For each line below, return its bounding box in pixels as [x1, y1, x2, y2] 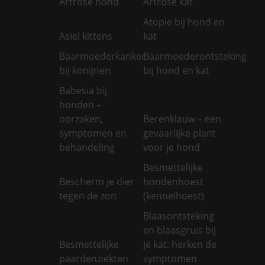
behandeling [59, 140, 115, 154]
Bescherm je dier [59, 174, 134, 188]
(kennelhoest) [143, 189, 205, 202]
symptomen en [59, 126, 127, 140]
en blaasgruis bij [143, 223, 216, 237]
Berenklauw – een [143, 112, 222, 125]
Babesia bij [59, 83, 107, 97]
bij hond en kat [143, 63, 210, 77]
